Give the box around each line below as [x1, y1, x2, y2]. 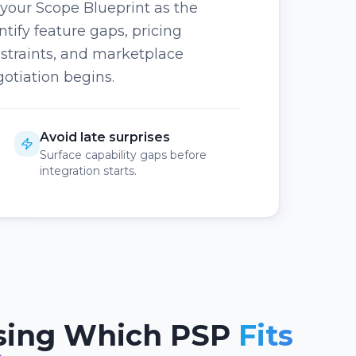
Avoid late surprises [39, 130, 170, 145]
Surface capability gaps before [39, 148, 207, 162]
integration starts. [39, 164, 137, 178]
